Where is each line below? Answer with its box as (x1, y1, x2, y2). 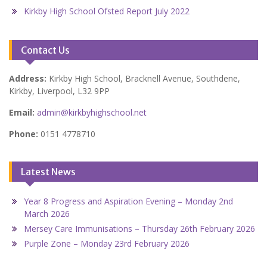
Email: (9, 107, 37, 119)
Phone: (9, 128, 38, 140)
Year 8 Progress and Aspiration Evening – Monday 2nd (24, 195, 233, 207)
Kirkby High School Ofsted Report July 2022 (24, 5, 190, 17)
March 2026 (24, 208, 70, 220)
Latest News (21, 166, 76, 178)
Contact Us (21, 44, 70, 57)
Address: (9, 73, 49, 85)
